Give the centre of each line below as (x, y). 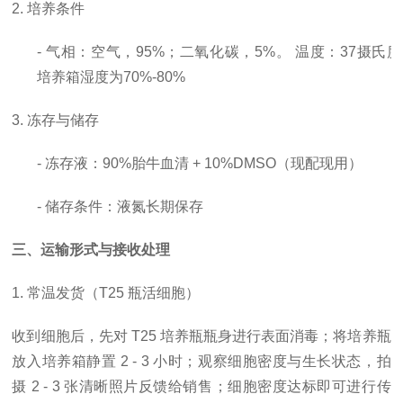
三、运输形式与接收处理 (91, 250)
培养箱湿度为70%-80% (112, 77)
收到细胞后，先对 (70, 336)
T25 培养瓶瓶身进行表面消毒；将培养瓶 (261, 336)
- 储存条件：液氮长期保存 (121, 206)
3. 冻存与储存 (56, 120)
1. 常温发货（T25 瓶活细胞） (106, 293)
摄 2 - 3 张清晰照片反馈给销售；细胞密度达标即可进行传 (201, 386)
